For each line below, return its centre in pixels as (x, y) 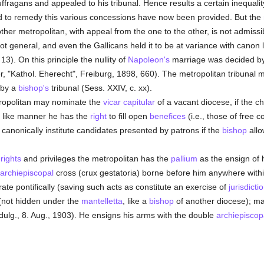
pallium (184, 159)
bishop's (33, 88)
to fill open (128, 116)
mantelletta (102, 201)
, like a (136, 201)
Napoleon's (148, 60)
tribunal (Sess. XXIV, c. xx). (100, 88)
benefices (167, 116)
